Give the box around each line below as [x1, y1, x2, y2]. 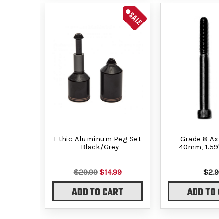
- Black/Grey [76, 142, 119, 151]
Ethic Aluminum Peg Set [54, 134, 141, 143]
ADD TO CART [72, 185, 124, 200]
